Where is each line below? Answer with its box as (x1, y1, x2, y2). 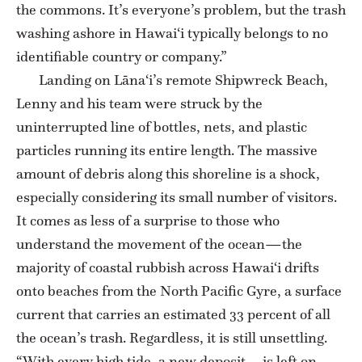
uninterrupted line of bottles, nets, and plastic (16, 117, 307, 136)
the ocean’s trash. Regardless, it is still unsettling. (16, 328, 327, 347)
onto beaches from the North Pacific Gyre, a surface (16, 281, 342, 300)
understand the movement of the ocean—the (16, 234, 302, 253)
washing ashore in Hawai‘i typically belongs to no (16, 23, 328, 42)
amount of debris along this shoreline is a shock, (16, 164, 320, 183)
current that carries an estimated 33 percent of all (16, 305, 330, 323)
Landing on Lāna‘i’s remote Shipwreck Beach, (39, 70, 328, 89)
